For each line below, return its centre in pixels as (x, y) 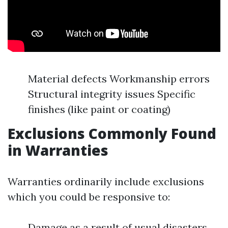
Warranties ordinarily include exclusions (106, 181)
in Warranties (58, 150)
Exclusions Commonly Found (112, 133)
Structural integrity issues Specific (112, 94)
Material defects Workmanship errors (119, 79)
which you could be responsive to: (89, 197)
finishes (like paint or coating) (99, 109)
